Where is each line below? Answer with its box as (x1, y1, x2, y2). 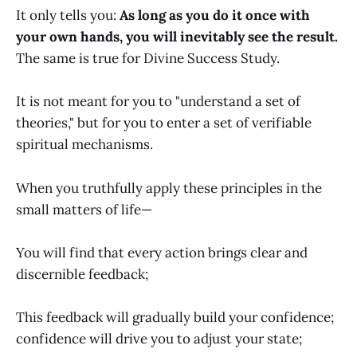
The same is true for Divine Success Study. (16, 49, 280, 68)
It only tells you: (16, 6, 120, 25)
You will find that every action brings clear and (16, 243, 308, 261)
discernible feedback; (16, 265, 148, 283)
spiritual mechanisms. (16, 135, 153, 154)
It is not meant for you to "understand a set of (16, 92, 300, 111)
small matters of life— (16, 200, 152, 218)
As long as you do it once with (120, 6, 310, 25)
